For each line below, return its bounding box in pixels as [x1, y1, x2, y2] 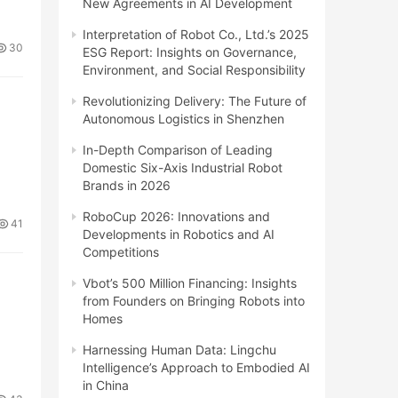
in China [83, 377, 129, 393]
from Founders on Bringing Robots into [83, 292, 305, 308]
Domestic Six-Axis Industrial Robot [83, 159, 283, 175]
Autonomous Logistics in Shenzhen [83, 110, 284, 126]
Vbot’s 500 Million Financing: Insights [83, 275, 297, 291]
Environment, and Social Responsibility [83, 61, 306, 77]
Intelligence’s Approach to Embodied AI [83, 359, 310, 375]
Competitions [83, 243, 159, 259]
